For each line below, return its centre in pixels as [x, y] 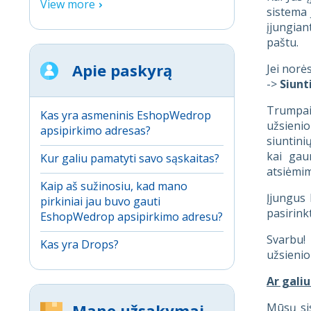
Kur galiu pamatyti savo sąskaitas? [130, 158]
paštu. [283, 42]
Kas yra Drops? [79, 244]
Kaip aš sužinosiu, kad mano [114, 186]
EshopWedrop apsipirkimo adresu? [132, 217]
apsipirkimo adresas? [95, 131]
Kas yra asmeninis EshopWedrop [126, 115]
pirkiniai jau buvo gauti [100, 201]
